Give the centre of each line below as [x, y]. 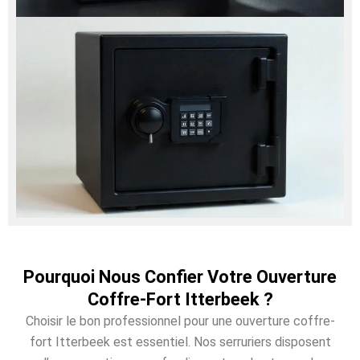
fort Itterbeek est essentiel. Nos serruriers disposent [180, 342]
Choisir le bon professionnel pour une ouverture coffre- [180, 321]
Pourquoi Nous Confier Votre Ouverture [180, 276]
